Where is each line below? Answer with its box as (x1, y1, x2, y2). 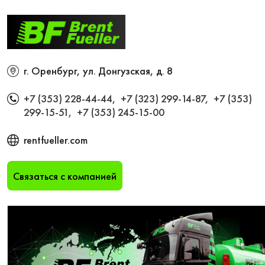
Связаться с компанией (13, 169, 117, 183)
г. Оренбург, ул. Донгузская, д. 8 (24, 64, 173, 77)
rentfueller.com (24, 133, 88, 147)
